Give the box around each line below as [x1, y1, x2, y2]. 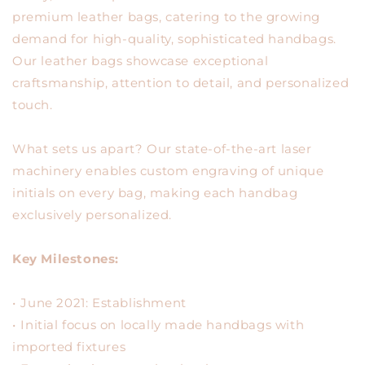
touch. [12, 97, 53, 112]
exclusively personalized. [12, 207, 173, 222]
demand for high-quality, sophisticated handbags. [12, 31, 336, 46]
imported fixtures [12, 339, 126, 354]
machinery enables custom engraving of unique [12, 163, 324, 178]
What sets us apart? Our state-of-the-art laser [12, 141, 312, 156]
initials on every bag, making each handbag [12, 185, 298, 200]
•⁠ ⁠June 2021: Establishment [12, 295, 187, 310]
